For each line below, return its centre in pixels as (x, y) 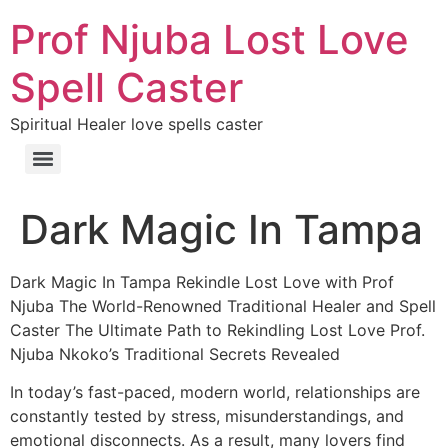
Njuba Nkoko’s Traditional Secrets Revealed (175, 354)
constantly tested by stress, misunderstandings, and (207, 416)
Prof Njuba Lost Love (209, 39)
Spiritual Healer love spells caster (136, 124)
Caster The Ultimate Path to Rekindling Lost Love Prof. (217, 330)
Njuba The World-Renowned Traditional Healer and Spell (223, 306)
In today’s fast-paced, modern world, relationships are (215, 392)
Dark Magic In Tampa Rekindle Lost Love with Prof (202, 282)
